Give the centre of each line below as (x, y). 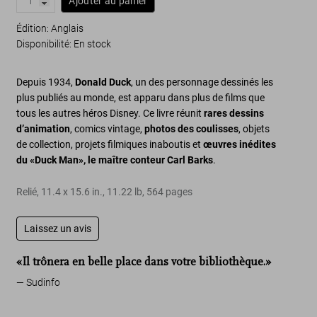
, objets (254, 129)
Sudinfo (44, 282)
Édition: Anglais (50, 28)
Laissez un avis (58, 229)
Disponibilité (43, 44)
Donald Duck (103, 82)
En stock (93, 44)
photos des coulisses (192, 129)
